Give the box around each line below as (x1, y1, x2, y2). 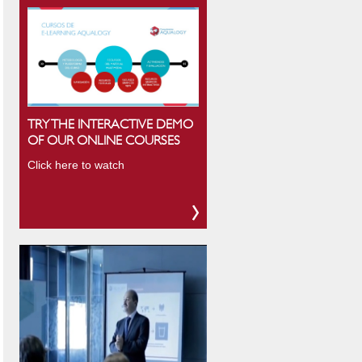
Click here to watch (27, 158, 124, 171)
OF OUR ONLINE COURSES (27, 133, 180, 148)
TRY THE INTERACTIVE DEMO (27, 116, 193, 132)
